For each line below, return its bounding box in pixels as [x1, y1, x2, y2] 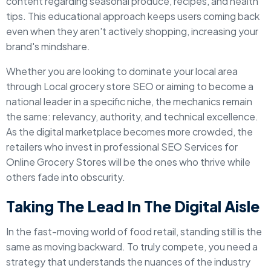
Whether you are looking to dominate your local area [6, 65, 238, 77]
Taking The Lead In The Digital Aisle [6, 197, 260, 216]
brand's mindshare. [6, 40, 90, 53]
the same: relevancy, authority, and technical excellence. [6, 110, 258, 123]
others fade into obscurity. [6, 171, 125, 183]
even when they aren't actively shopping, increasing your [6, 25, 258, 38]
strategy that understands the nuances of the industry [6, 255, 250, 268]
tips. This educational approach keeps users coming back [6, 10, 260, 22]
